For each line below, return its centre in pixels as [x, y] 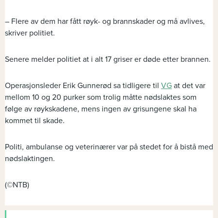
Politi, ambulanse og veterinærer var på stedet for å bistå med [109, 147]
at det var [189, 86]
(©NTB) [17, 185]
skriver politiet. [30, 33]
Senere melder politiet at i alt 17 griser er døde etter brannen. [108, 59]
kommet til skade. [35, 121]
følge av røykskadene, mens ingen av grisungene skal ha [101, 109]
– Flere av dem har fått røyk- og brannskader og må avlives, [105, 21]
